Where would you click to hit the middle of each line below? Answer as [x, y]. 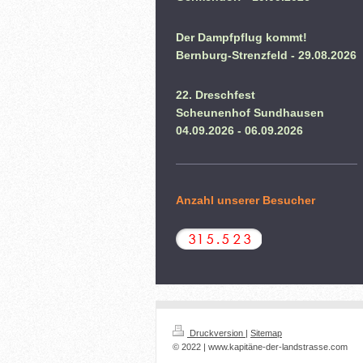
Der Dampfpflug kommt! [241, 37]
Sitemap [266, 333]
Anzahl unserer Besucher [246, 200]
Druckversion [216, 333]
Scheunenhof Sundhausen [250, 113]
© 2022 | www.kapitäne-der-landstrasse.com [260, 346]
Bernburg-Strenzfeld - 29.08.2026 [266, 55]
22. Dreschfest [216, 95]
